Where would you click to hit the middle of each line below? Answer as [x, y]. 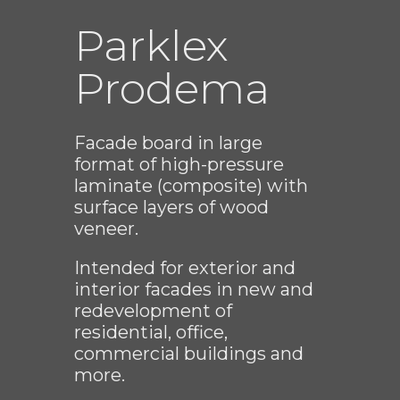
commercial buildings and [189, 354]
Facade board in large [168, 143]
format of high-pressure [179, 165]
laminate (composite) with [191, 186]
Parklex [151, 46]
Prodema [172, 89]
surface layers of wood [171, 208]
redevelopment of [153, 311]
